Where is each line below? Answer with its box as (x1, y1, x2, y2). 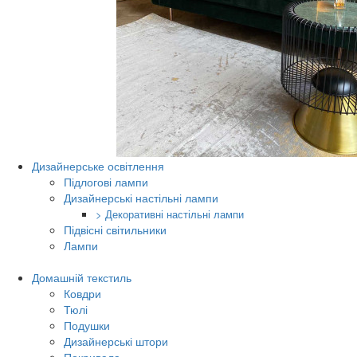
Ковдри (64, 285, 101, 301)
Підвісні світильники (64, 222, 167, 237)
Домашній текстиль (32, 269, 131, 285)
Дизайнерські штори (64, 333, 168, 349)
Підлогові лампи (64, 174, 148, 190)
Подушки (64, 317, 110, 333)
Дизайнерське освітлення (32, 158, 164, 174)
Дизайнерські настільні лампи (64, 190, 218, 206)
